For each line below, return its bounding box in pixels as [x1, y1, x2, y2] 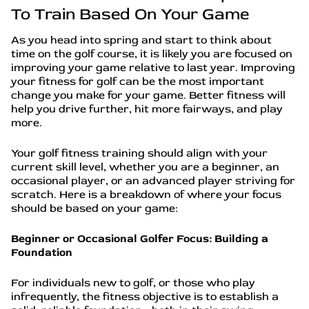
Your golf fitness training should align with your [11, 146, 268, 160]
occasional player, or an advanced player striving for [11, 174, 295, 188]
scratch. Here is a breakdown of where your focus [11, 188, 281, 201]
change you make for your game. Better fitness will [11, 88, 286, 102]
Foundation [11, 246, 75, 259]
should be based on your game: [11, 201, 181, 215]
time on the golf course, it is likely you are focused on [11, 47, 292, 61]
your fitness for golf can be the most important [11, 74, 264, 88]
